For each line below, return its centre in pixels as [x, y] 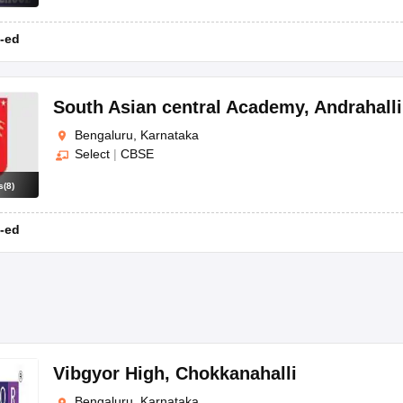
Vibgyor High [109, 374]
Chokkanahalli [236, 374]
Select [92, 154]
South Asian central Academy [179, 107]
